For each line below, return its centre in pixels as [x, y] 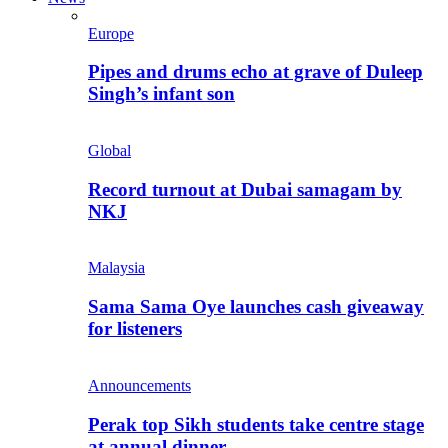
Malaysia [116, 268]
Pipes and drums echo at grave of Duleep [255, 72]
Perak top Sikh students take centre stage [256, 424]
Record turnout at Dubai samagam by [245, 189]
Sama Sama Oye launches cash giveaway [256, 307]
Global [109, 150]
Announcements [139, 385]
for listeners [135, 329]
